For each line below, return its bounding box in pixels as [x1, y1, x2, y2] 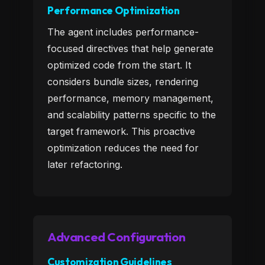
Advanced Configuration [47, 229, 186, 244]
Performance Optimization [47, 4, 180, 17]
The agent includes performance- [47, 26, 199, 38]
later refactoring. [47, 159, 122, 170]
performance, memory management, [47, 92, 214, 104]
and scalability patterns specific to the [47, 109, 216, 121]
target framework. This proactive [47, 125, 195, 137]
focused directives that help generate [47, 43, 214, 54]
